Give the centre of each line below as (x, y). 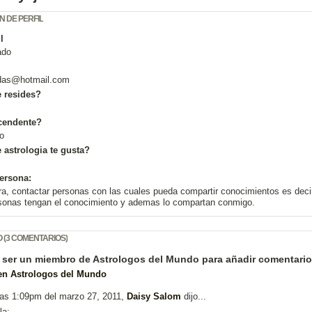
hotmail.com (45, 80)
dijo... (194, 297)
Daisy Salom (154, 297)
